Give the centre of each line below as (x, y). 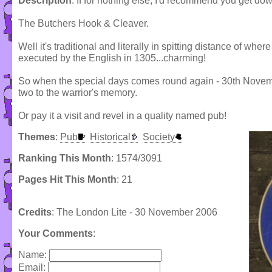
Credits (35, 212)
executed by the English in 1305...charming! (112, 58)
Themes (37, 137)
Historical (110, 137)
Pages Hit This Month (67, 180)
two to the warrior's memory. (78, 93)
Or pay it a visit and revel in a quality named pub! (122, 116)
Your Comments (56, 234)
